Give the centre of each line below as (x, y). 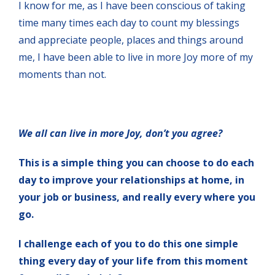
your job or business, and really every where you (137, 197)
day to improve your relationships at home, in (131, 180)
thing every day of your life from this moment (133, 261)
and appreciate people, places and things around (131, 40)
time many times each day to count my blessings (129, 22)
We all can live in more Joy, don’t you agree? (120, 133)
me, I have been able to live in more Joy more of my (136, 57)
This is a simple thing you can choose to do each (136, 162)
